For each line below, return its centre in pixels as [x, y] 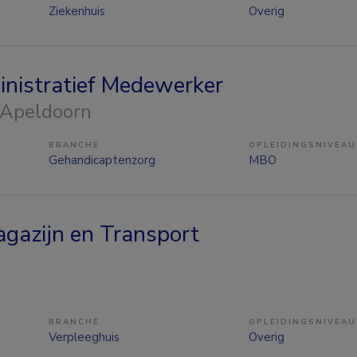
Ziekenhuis [77, 11]
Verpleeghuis [84, 337]
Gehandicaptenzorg [102, 160]
